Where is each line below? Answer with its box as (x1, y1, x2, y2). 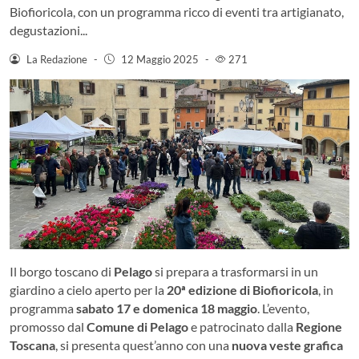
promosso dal (10, 318, 87, 334)
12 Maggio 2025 (120, 52, 199, 66)
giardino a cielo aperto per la (10, 281, 167, 297)
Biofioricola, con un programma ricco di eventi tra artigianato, (10, 3, 344, 19)
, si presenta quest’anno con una (55, 337, 232, 353)
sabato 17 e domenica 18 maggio (76, 300, 257, 316)
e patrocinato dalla (188, 318, 296, 334)
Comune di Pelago (87, 318, 188, 334)
